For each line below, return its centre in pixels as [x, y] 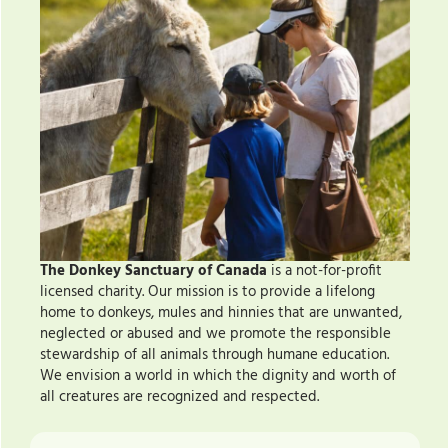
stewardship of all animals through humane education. [214, 355]
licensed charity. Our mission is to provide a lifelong [207, 292]
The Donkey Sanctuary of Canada [153, 271]
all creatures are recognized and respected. [179, 397]
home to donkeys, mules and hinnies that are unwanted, [221, 313]
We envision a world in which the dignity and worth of [218, 376]
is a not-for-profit [324, 271]
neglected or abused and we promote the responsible [215, 334]
